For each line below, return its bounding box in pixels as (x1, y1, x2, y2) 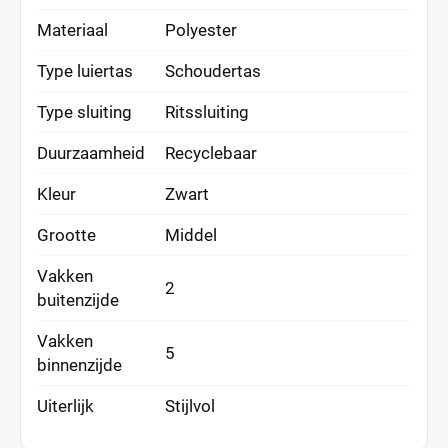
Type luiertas (37, 61, 133, 81)
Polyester (165, 20, 237, 40)
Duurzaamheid (37, 143, 145, 163)
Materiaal (37, 20, 108, 40)
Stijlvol (165, 396, 215, 416)
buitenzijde (37, 290, 119, 310)
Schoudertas (165, 61, 261, 81)
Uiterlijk (37, 396, 94, 416)
